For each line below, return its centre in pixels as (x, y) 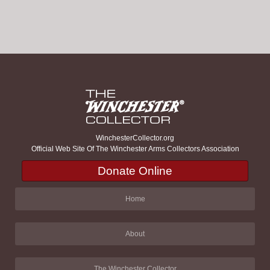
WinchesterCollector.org (135, 138)
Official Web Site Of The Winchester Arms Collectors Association (135, 149)
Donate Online (135, 171)
